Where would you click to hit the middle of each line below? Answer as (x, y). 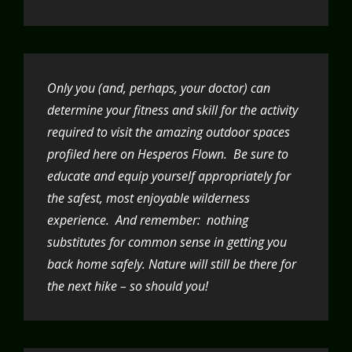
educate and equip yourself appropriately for (169, 176)
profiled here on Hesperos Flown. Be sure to (168, 154)
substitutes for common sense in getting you (167, 242)
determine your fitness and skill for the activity (172, 110)
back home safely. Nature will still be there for (172, 264)
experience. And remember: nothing (148, 220)
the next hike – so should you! (128, 286)
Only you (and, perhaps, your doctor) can (159, 88)
